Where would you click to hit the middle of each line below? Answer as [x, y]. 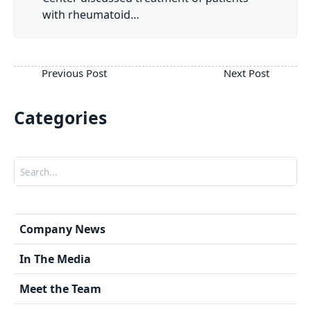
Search [28, 164]
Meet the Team [60, 288]
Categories [60, 117]
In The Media [55, 259]
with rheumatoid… [91, 14]
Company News [62, 229]
